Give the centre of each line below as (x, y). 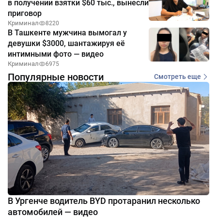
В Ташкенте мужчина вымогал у (67, 32)
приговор (25, 13)
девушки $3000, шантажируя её (66, 43)
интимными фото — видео (56, 54)
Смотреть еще (178, 77)
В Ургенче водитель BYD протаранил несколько (104, 201)
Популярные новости (56, 77)
